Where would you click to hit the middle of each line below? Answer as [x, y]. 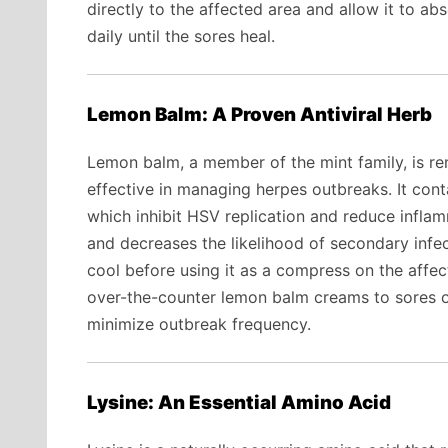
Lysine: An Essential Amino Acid [239, 403]
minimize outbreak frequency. [199, 324]
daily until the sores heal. [181, 36]
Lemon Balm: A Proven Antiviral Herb [259, 115]
